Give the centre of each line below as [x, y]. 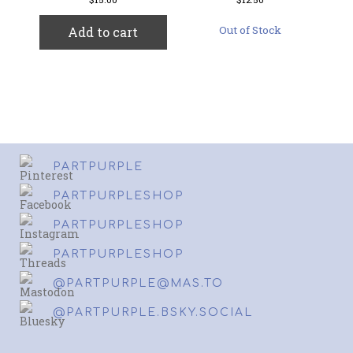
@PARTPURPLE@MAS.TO [138, 284]
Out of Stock [250, 30]
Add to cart [103, 32]
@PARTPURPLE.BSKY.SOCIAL [153, 313]
